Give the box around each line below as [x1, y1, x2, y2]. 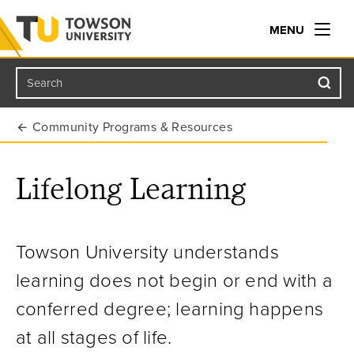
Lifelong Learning [16, 171, 246, 206]
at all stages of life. [16, 326, 172, 349]
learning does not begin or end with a [16, 269, 333, 292]
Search [27, 76, 62, 90]
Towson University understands [16, 241, 279, 264]
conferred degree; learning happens [16, 298, 324, 321]
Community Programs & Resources [32, 119, 232, 135]
